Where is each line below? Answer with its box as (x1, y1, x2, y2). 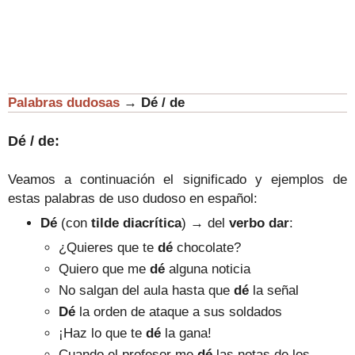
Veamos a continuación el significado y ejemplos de (8, 172, 347, 187)
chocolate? (176, 239, 241, 254)
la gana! (164, 326, 212, 341)
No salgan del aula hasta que (58, 282, 234, 297)
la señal (252, 282, 299, 297)
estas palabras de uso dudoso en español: (8, 191, 258, 206)
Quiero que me (58, 261, 150, 276)
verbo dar (229, 216, 290, 231)
